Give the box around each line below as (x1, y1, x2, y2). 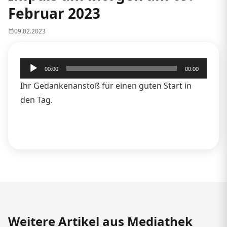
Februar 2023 (8, 3, 100, 23)
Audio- (20, 59, 45, 70)
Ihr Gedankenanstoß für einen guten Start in (20, 80, 192, 91)
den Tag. (20, 94, 53, 105)
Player (20, 73, 44, 85)
